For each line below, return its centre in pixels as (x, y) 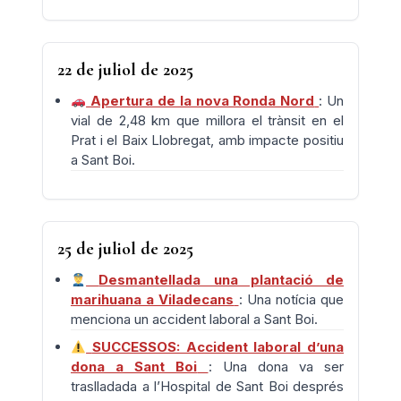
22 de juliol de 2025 (125, 70)
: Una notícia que (291, 299)
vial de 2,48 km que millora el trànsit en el (207, 120)
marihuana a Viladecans (153, 299)
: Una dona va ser (276, 367)
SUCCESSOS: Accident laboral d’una (218, 347)
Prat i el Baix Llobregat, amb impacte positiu (207, 140)
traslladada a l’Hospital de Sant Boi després (207, 386)
